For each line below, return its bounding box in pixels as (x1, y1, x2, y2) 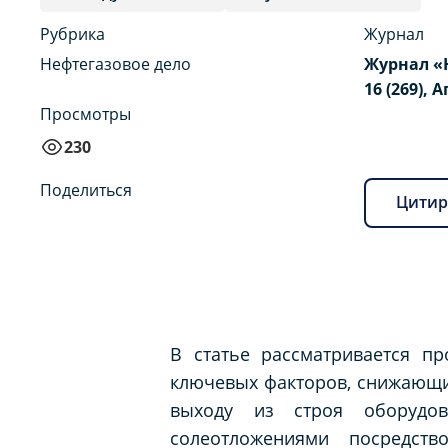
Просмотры (40, 102, 131, 125)
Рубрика (40, 22, 105, 45)
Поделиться (40, 178, 132, 201)
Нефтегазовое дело (40, 52, 191, 75)
